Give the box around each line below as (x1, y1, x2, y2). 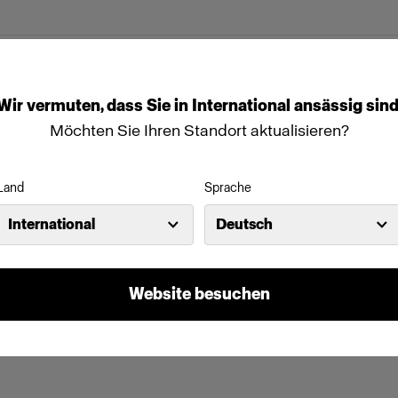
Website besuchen (128, 283, 270, 304)
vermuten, (26, 95, 107, 115)
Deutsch (216, 215, 273, 233)
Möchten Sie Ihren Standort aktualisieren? (49, 120, 349, 140)
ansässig (293, 95, 366, 115)
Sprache (204, 179, 251, 195)
